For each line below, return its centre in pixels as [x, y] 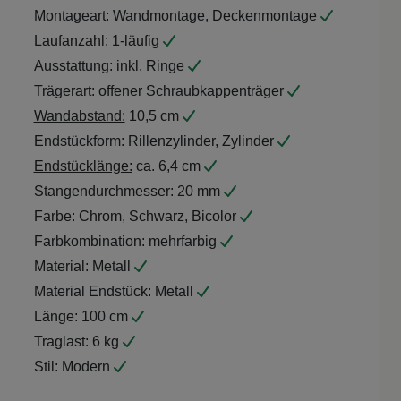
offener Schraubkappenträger [191, 91]
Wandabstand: [79, 116]
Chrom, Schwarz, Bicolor [157, 217]
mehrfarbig [182, 242]
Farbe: [54, 217]
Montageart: [71, 16]
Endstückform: [79, 141]
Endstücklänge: [83, 166]
